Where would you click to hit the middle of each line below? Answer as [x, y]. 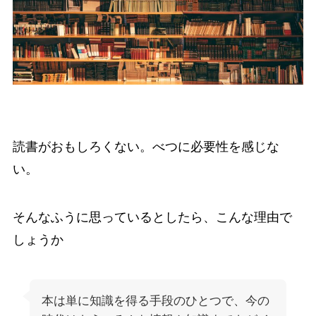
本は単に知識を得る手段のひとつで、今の [155, 300]
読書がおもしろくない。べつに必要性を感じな [146, 146]
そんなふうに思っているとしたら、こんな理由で [152, 217]
